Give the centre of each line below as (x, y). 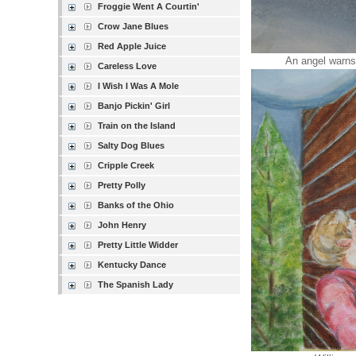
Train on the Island (137, 126)
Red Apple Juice (132, 46)
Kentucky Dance (132, 265)
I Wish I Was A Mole (139, 86)
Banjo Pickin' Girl (134, 106)
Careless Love (128, 66)
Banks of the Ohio (136, 205)
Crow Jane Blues (133, 26)
